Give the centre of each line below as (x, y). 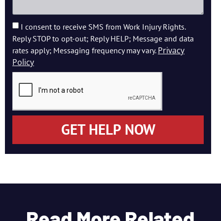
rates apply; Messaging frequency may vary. (85, 51)
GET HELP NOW (108, 130)
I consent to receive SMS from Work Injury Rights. (103, 27)
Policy (23, 62)
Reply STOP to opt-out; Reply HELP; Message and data (103, 39)
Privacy (171, 51)
